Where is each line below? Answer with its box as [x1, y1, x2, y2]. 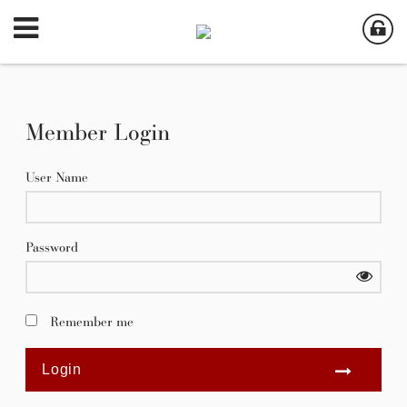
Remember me [50, 313, 134, 329]
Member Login [25, 117, 170, 145]
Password [25, 239, 78, 254]
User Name [25, 169, 88, 184]
